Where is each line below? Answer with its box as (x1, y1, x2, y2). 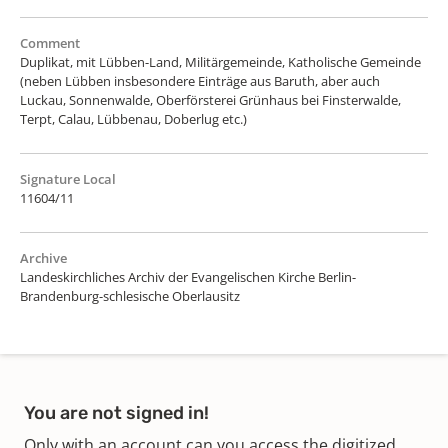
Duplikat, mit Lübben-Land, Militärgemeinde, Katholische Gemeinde (20, 52, 421, 71)
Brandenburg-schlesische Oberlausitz (20, 286, 240, 305)
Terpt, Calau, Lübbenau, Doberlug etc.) (20, 109, 247, 128)
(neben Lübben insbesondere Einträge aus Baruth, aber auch (20, 71, 380, 90)
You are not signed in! (24, 401, 209, 424)
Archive (20, 248, 67, 267)
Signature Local (20, 169, 116, 188)
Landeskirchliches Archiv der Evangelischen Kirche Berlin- (20, 267, 356, 286)
